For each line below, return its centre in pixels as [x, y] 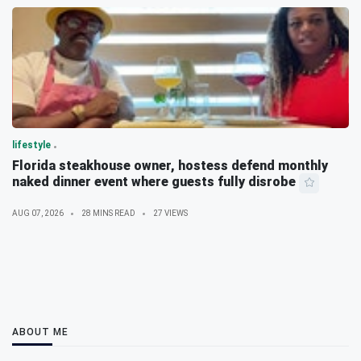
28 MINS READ [108, 214]
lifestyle [31, 145]
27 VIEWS [170, 214]
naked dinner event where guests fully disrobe [154, 182]
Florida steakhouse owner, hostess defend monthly [170, 166]
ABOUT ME [40, 332]
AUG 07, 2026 [38, 214]
